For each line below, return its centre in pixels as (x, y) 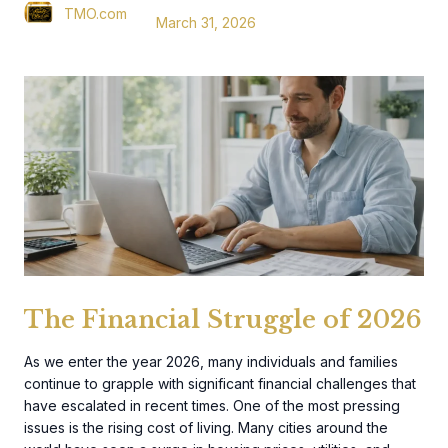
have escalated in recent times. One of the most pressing (212, 405)
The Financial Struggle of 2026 (223, 319)
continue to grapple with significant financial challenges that (220, 383)
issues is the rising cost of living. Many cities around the (206, 427)
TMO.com (95, 13)
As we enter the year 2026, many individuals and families (211, 361)
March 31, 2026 (206, 22)
